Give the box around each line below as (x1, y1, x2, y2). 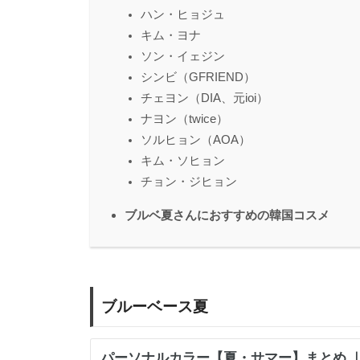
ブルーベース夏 (101, 297, 208, 316)
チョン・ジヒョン (141, 174, 237, 188)
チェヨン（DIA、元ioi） (141, 91, 268, 104)
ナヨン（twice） (141, 112, 228, 125)
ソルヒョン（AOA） (141, 133, 251, 146)
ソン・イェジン (141, 49, 225, 63)
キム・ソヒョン (141, 153, 225, 167)
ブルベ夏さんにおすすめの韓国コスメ (125, 207, 329, 222)
